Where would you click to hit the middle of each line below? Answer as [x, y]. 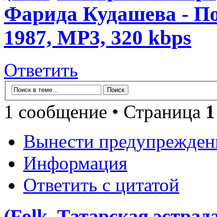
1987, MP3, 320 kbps [98, 38]
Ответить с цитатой [101, 185]
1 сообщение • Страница [105, 111]
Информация [75, 163]
